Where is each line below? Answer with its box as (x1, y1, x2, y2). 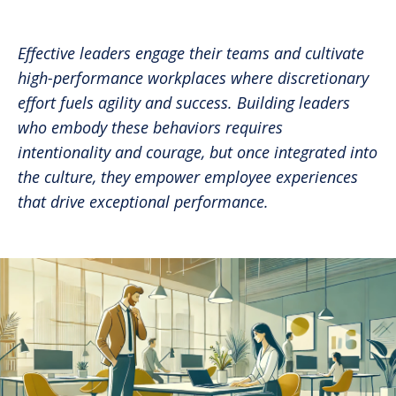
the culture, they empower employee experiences (18, 165, 358, 187)
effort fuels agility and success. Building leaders (18, 91, 350, 113)
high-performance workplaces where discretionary (18, 66, 369, 88)
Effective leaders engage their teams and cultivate (18, 42, 364, 64)
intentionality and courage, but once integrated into (18, 141, 377, 163)
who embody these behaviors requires (18, 116, 283, 138)
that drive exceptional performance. (18, 190, 269, 212)
